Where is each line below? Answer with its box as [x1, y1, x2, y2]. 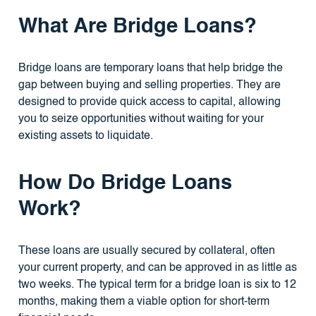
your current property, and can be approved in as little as [18, 262, 297, 274]
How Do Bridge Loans [18, 174, 232, 195]
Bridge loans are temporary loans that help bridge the [18, 63, 283, 75]
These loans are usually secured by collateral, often [18, 245, 275, 257]
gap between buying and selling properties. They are [18, 80, 281, 92]
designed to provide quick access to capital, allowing [18, 97, 281, 109]
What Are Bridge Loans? [18, 17, 257, 38]
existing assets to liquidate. [18, 130, 153, 142]
